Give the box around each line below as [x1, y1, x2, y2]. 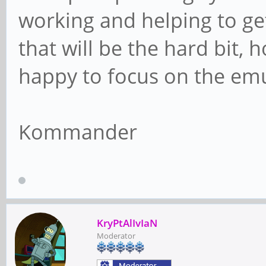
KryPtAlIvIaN [97, 216, 157, 230]
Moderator [97, 230, 135, 242]
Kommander [18, 118, 137, 145]
